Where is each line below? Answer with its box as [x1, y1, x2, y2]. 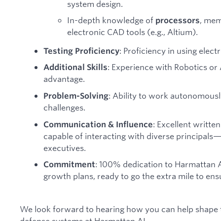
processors [155, 15, 200, 26]
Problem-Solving [43, 91, 109, 101]
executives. [43, 142, 86, 153]
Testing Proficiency [43, 45, 119, 56]
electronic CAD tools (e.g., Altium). [67, 27, 198, 37]
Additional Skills [43, 62, 108, 73]
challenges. [43, 102, 85, 113]
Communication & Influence [43, 119, 153, 129]
